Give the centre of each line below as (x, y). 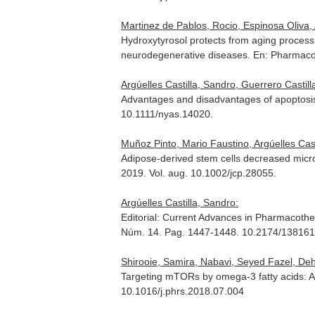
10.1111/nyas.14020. (167, 114)
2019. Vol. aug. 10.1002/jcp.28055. (199, 173)
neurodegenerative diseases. (187, 55)
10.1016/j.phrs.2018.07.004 (183, 291)
